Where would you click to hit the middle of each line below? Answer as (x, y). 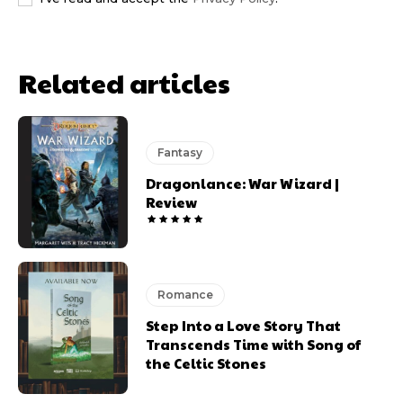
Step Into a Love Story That (244, 325)
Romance (186, 294)
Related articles (124, 82)
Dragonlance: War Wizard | (243, 184)
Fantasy (180, 153)
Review (172, 202)
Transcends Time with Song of (254, 344)
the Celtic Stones (206, 363)
